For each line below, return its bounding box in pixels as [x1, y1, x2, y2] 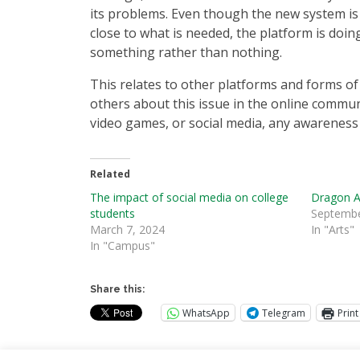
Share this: [90, 284, 145, 295]
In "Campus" [90, 238, 155, 253]
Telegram [262, 305, 305, 320]
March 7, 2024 [90, 222, 165, 237]
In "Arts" [310, 222, 354, 237]
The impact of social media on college [90, 190, 288, 205]
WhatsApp [182, 305, 230, 320]
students [90, 206, 135, 221]
